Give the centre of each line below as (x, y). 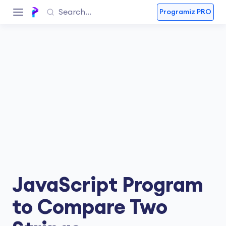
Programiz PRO (185, 12)
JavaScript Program (108, 186)
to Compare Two (90, 208)
